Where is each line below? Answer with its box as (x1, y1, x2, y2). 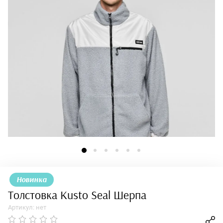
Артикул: (8, 204, 34, 211)
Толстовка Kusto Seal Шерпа (8, 190, 146, 202)
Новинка (16, 176, 47, 184)
